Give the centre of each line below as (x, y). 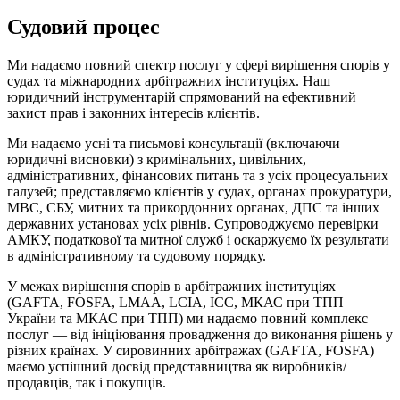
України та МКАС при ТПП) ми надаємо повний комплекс (187, 318)
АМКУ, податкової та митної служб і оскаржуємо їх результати (198, 239)
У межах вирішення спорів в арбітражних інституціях (171, 286)
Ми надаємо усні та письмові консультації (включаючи (174, 143)
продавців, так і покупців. (87, 382)
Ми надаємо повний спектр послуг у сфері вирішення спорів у (199, 64)
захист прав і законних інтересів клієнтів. (133, 112)
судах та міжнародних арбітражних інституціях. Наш (169, 80)
